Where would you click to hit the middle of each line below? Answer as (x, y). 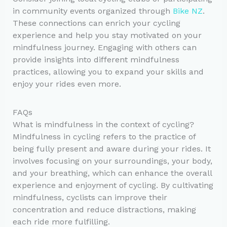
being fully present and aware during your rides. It (111, 148)
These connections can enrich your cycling (96, 23)
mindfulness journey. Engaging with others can (104, 47)
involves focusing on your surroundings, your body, (112, 161)
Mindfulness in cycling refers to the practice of (104, 136)
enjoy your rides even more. (67, 84)
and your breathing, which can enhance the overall (112, 173)
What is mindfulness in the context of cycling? (103, 124)
